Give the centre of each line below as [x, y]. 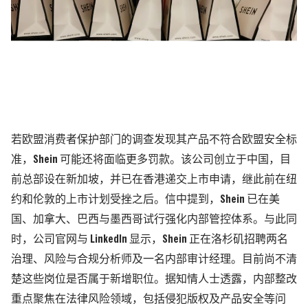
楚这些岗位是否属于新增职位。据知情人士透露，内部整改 [154, 280]
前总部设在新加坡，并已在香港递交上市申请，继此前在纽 [154, 180]
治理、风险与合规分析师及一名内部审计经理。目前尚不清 [154, 260]
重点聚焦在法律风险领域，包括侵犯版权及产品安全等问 [148, 300]
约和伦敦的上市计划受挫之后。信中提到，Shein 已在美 [145, 200]
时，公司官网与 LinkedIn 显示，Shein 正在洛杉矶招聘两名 [150, 240]
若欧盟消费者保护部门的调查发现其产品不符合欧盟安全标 [154, 140]
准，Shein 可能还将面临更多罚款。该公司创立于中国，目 [151, 160]
